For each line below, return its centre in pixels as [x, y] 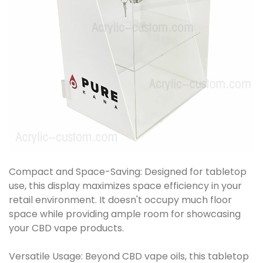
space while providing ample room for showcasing [125, 214]
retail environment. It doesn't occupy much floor [120, 200]
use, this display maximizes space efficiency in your [125, 186]
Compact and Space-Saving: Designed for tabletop [128, 172]
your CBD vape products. [66, 228]
